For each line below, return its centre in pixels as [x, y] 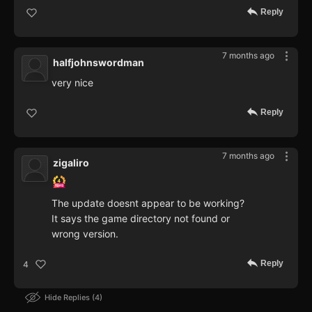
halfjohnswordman [99, 63]
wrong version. [85, 234]
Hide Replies [68, 298]
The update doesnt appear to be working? [148, 203]
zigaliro [71, 163]
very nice [72, 83]
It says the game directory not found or [141, 219]
